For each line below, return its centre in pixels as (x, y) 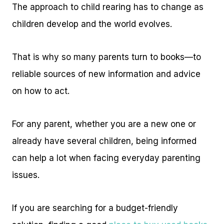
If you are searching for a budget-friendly (95, 208)
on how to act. (41, 91)
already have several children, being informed (104, 141)
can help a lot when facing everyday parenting (106, 158)
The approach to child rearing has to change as (108, 7)
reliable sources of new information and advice (106, 74)
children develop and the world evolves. (92, 24)
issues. (26, 175)
